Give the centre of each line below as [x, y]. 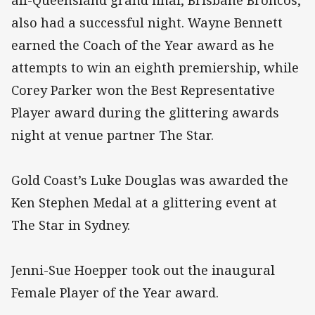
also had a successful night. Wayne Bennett [147, 23]
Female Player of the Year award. [115, 293]
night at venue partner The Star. [112, 135]
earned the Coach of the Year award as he [143, 45]
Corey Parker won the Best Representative [143, 90]
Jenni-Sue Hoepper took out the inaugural [143, 270]
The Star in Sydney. [71, 225]
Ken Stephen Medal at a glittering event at [144, 203]
